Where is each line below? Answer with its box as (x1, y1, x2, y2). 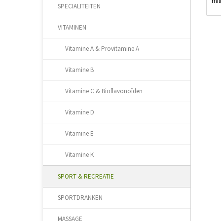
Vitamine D (65, 108, 94, 116)
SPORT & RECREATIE (58, 172, 114, 181)
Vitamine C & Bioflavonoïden (65, 87, 143, 95)
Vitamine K (65, 150, 94, 159)
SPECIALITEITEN (58, 2, 101, 10)
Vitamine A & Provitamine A (65, 44, 139, 53)
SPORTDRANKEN (58, 193, 103, 202)
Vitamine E (65, 129, 94, 138)
